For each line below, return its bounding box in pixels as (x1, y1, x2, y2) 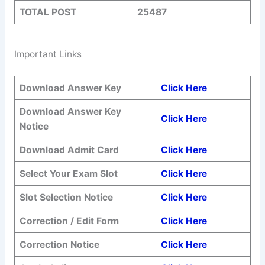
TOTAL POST (19, 6, 76, 18)
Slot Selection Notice (19, 191, 113, 203)
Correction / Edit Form (19, 215, 119, 227)
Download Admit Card (19, 144, 119, 156)
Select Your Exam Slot (19, 167, 118, 179)
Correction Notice (19, 238, 99, 250)
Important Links (14, 49, 82, 60)
